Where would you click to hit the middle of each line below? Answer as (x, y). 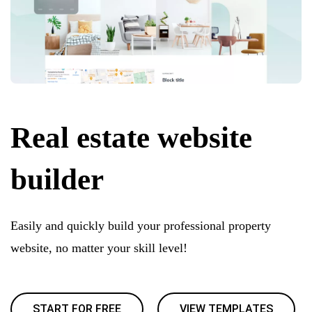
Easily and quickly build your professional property (141, 226)
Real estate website (131, 138)
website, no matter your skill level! (99, 248)
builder (57, 179)
